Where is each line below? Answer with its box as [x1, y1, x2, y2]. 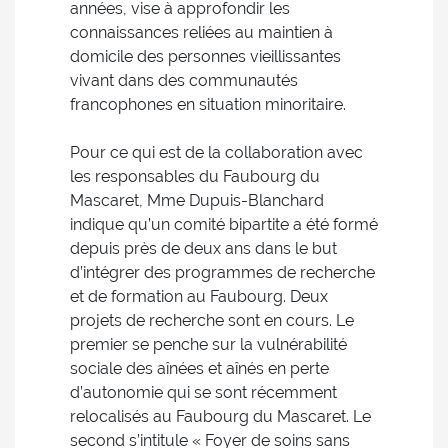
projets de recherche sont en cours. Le [70, 311, 354, 330]
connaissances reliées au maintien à [70, 23, 333, 42]
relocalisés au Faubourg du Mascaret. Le [70, 407, 371, 426]
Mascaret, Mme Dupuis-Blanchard [70, 191, 324, 210]
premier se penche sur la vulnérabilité [70, 335, 347, 354]
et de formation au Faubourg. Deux [70, 287, 328, 306]
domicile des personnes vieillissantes [70, 47, 341, 66]
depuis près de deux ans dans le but [70, 239, 337, 258]
